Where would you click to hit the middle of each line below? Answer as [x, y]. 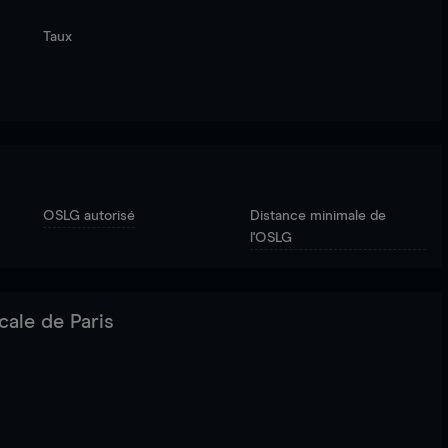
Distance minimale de [318, 216]
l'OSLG [271, 238]
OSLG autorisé [88, 216]
